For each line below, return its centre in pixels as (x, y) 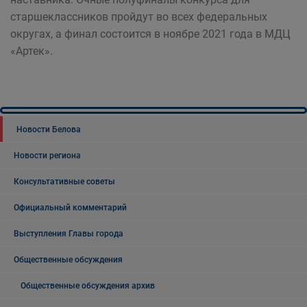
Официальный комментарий (70, 208)
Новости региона (47, 156)
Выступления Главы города (69, 234)
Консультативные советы (64, 182)
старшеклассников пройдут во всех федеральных (139, 17)
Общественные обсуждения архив (88, 286)
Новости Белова (49, 130)
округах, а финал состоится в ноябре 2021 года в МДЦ (150, 34)
